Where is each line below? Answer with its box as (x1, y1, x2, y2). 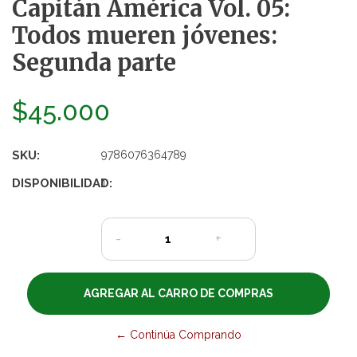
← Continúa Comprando (116, 328, 241, 341)
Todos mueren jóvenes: (12, 21, 277, 50)
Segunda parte (12, 48, 176, 77)
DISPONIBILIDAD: (12, 175, 112, 190)
